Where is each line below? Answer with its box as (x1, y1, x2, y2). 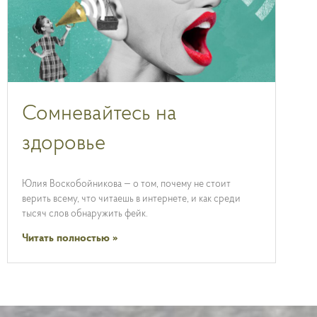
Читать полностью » (22, 232, 118, 244)
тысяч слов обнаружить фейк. (22, 208, 148, 219)
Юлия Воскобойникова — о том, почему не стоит (22, 178, 231, 190)
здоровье (22, 132, 105, 155)
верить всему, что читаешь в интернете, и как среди (22, 193, 241, 204)
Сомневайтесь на (22, 103, 177, 125)
